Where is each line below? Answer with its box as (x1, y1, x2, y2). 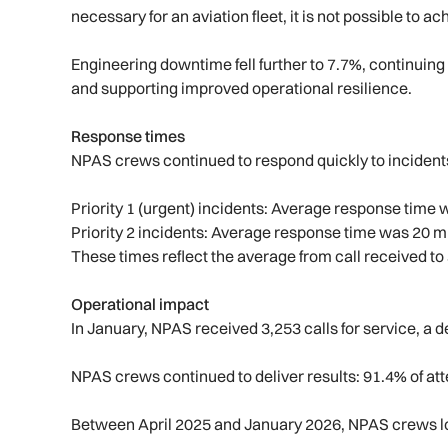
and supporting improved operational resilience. (71, 78, 413, 99)
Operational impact (71, 294, 210, 315)
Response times (71, 126, 186, 147)
